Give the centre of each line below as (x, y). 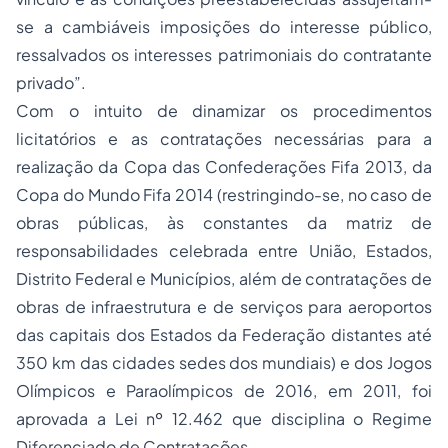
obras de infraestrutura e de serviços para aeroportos (224, 306)
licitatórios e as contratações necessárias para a (224, 138)
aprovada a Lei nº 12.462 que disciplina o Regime (224, 418)
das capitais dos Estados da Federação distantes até (224, 334)
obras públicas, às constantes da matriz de (224, 222)
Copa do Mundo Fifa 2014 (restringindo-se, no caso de (224, 194)
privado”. (51, 82)
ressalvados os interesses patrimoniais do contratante (224, 54)
